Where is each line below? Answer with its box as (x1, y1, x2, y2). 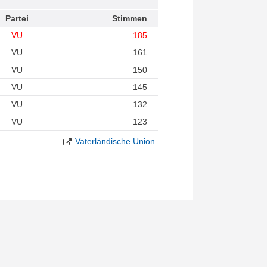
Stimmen (111, 14, 147, 24)
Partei (5, 14, 29, 24)
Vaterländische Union (74, 136, 155, 147)
